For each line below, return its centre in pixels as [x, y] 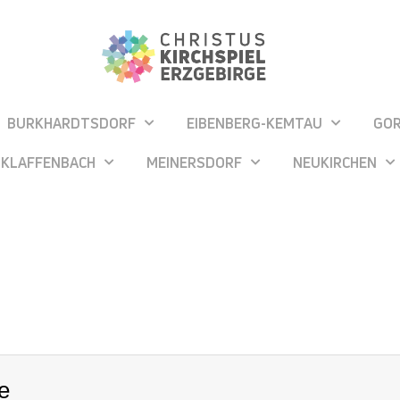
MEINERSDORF [194, 162]
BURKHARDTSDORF [71, 123]
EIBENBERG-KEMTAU [254, 123]
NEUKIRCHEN [335, 162]
